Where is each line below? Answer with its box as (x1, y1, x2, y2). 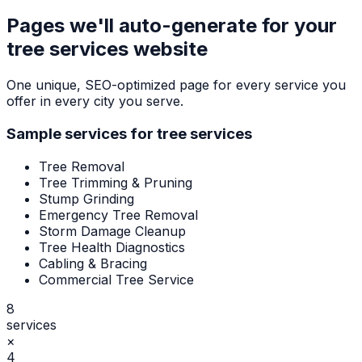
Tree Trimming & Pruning (39, 174, 192, 191)
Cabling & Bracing (39, 255, 147, 271)
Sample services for (6, 124, 157, 143)
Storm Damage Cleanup (39, 222, 186, 239)
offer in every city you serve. (6, 93, 183, 110)
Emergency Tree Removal (39, 206, 198, 223)
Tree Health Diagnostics (39, 238, 185, 255)
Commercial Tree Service (39, 271, 194, 288)
